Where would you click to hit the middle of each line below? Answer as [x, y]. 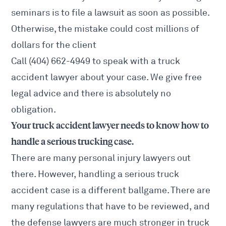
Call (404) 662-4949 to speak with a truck [96, 61]
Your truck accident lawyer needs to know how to [110, 126]
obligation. [34, 110]
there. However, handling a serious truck [95, 174]
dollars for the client [54, 45]
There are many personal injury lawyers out [101, 158]
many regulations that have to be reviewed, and [111, 207]
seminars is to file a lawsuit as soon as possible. [110, 13]
